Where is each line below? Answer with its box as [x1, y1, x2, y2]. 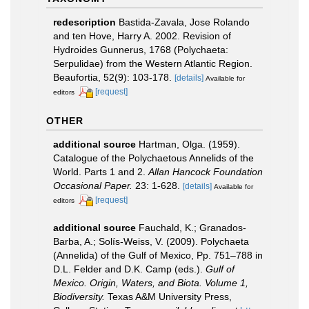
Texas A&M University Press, [105, 290, 232, 302]
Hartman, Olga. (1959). [139, 138, 240, 150]
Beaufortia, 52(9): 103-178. [53, 72, 172, 83]
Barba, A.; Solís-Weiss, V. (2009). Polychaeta [53, 235, 249, 247]
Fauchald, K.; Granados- [139, 221, 246, 233]
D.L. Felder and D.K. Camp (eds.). [53, 263, 206, 275]
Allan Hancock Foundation [148, 166, 263, 177]
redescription [53, 17, 116, 28]
